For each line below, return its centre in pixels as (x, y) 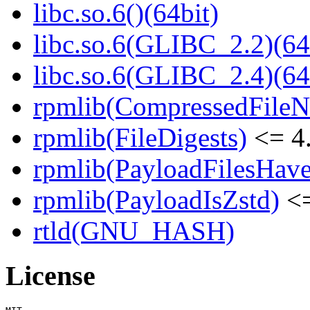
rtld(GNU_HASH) (134, 231)
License (51, 276)
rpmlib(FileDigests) (140, 138)
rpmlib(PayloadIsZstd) (156, 200)
